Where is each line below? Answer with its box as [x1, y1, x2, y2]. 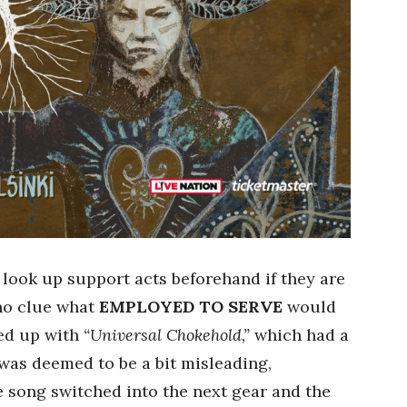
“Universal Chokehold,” [84, 323, 250, 345]
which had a [250, 323, 349, 345]
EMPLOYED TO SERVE [99, 295, 283, 317]
